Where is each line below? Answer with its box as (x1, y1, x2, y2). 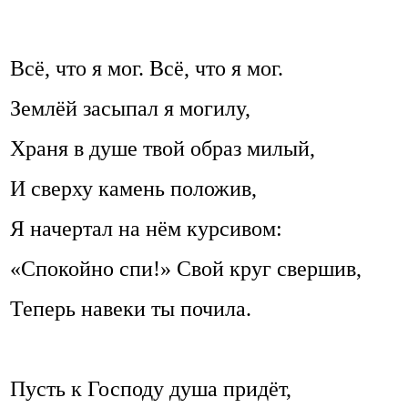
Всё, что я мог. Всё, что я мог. (10, 56, 283, 81)
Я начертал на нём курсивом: (10, 216, 282, 241)
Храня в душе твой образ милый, (10, 136, 315, 161)
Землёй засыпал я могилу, (10, 96, 250, 121)
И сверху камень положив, (10, 176, 257, 201)
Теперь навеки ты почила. (10, 296, 251, 321)
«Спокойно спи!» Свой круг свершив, (10, 256, 362, 281)
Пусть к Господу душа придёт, (10, 376, 291, 402)
